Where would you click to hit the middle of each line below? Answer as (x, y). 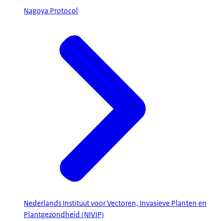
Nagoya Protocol (51, 11)
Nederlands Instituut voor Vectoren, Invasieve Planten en (115, 203)
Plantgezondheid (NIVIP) (64, 215)
